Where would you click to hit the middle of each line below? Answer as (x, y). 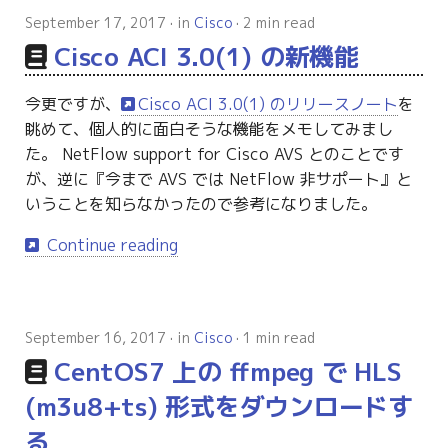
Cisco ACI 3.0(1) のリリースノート (268, 104)
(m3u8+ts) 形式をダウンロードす (218, 407)
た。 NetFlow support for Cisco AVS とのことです (214, 154)
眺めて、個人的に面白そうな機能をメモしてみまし (208, 129)
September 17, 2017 (95, 23)
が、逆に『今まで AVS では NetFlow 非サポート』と (218, 179)
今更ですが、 (72, 104)
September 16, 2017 (95, 338)
